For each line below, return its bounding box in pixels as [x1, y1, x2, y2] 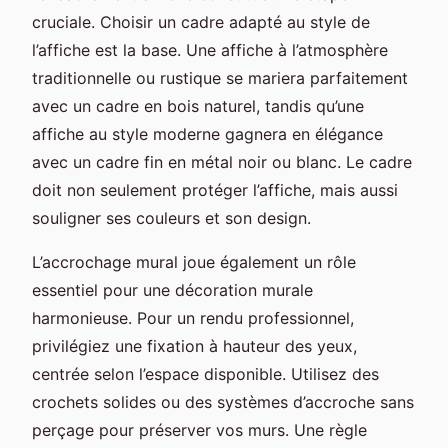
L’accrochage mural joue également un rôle [32, 251, 356, 272]
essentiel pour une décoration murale [32, 279, 313, 300]
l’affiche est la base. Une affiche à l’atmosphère [32, 39, 388, 60]
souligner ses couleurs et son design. [32, 207, 311, 228]
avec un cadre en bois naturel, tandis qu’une [32, 95, 364, 116]
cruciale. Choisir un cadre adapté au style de [32, 11, 370, 32]
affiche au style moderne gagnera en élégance [32, 123, 383, 144]
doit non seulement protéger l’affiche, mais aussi [32, 179, 398, 200]
